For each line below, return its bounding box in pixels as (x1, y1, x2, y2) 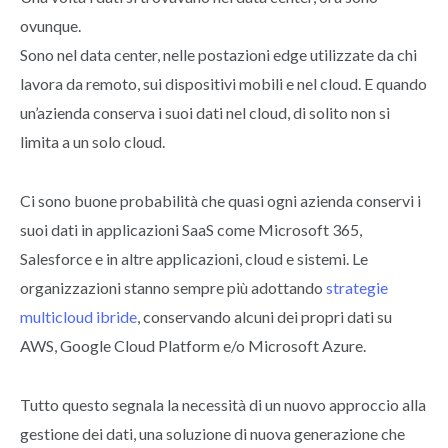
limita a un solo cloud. (20, 132, 165, 152)
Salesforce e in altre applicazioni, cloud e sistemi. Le (20, 248, 368, 268)
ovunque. (20, 16, 81, 36)
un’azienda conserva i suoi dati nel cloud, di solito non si (20, 103, 390, 123)
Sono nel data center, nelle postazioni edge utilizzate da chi (20, 45, 417, 65)
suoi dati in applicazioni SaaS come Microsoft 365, (20, 219, 362, 239)
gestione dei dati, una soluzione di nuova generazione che (20, 423, 405, 443)
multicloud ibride (20, 306, 137, 326)
